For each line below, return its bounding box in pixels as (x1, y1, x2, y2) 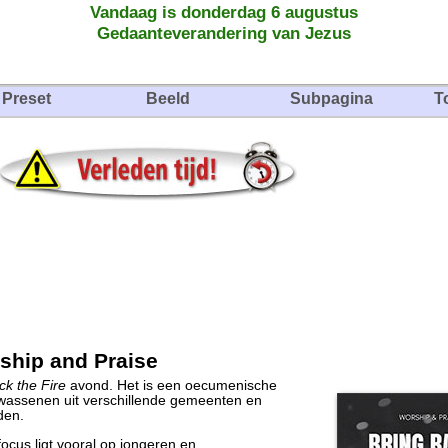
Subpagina (290, 90, 373, 107)
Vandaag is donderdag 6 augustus (90, 2, 358, 22)
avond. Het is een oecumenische (66, 378, 277, 393)
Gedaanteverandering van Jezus (97, 23, 351, 43)
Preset (2, 90, 51, 107)
